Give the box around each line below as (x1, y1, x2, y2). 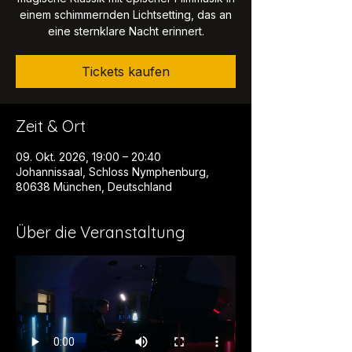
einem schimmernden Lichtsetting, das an (20, 8, 232, 22)
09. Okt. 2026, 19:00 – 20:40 (16, 150, 161, 164)
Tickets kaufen (82, 64, 170, 80)
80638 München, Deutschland (16, 180, 172, 194)
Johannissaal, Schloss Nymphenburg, (16, 165, 209, 179)
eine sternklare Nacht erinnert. (47, 24, 204, 38)
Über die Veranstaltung (16, 222, 185, 243)
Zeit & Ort (16, 116, 86, 137)
